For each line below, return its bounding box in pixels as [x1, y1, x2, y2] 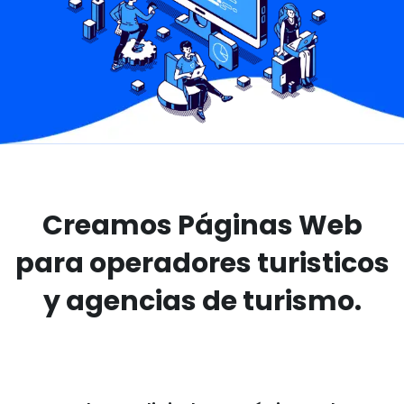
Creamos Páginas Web [41, 207, 363, 245]
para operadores [14, 244, 252, 283]
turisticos [251, 244, 390, 283]
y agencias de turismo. [42, 282, 362, 321]
